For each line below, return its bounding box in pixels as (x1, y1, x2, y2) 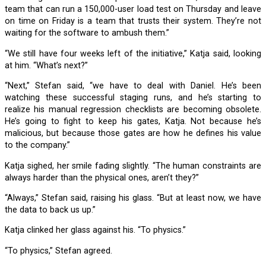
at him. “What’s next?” (5, 60, 88, 71)
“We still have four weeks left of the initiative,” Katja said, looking (5, 48, 15, 59)
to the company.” (5, 140, 70, 151)
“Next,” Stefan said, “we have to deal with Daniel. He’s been (5, 81, 14, 91)
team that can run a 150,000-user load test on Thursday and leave (5, 4, 261, 15)
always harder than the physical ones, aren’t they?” (5, 172, 199, 183)
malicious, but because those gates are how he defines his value (5, 128, 261, 139)
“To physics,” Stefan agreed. (12, 245, 112, 256)
